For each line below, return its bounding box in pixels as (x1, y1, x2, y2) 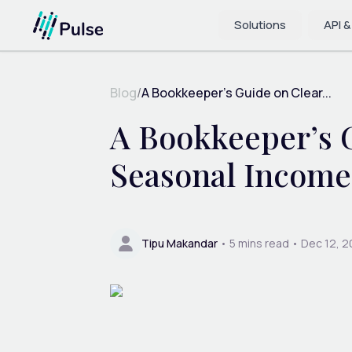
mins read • (236, 235, 299, 251)
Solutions (234, 16, 286, 33)
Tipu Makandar (141, 235, 218, 251)
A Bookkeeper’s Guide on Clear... (141, 83, 332, 101)
